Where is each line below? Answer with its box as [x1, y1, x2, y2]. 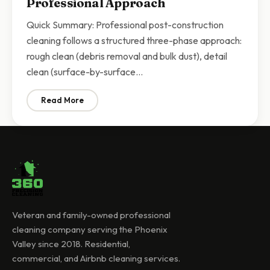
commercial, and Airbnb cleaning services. [12, 253, 180, 264]
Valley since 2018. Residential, [12, 238, 130, 250]
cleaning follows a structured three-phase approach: [27, 34, 242, 46]
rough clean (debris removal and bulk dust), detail [27, 50, 227, 62]
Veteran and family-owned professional [12, 209, 171, 221]
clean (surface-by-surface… [27, 66, 143, 78]
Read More [41, 95, 84, 105]
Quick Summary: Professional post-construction [27, 19, 224, 31]
